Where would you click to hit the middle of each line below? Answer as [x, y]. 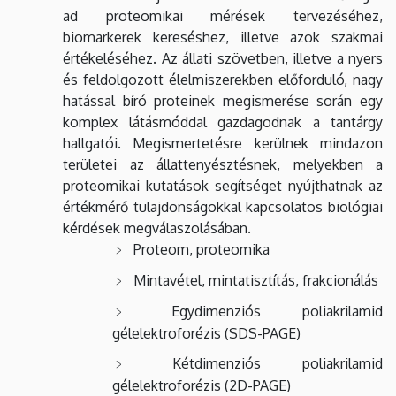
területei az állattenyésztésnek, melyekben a [223, 164]
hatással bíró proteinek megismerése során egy [223, 101]
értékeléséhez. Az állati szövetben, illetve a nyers [223, 58]
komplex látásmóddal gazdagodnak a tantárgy [223, 122]
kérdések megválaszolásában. [157, 228]
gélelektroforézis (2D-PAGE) [202, 385]
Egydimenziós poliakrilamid [277, 311]
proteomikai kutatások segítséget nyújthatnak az [223, 186]
